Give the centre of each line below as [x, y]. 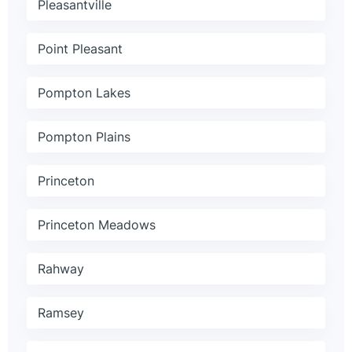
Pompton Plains [84, 137]
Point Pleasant [80, 49]
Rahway [61, 269]
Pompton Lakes [84, 93]
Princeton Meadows [97, 225]
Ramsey [61, 313]
